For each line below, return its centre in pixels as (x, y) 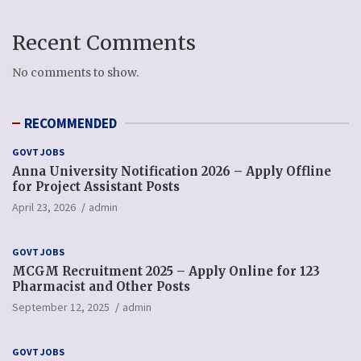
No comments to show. (75, 73)
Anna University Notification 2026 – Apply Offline (172, 171)
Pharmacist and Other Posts (101, 286)
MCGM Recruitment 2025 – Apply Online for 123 (166, 271)
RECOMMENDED (71, 123)
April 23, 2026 (44, 207)
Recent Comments (104, 43)
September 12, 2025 (61, 307)
